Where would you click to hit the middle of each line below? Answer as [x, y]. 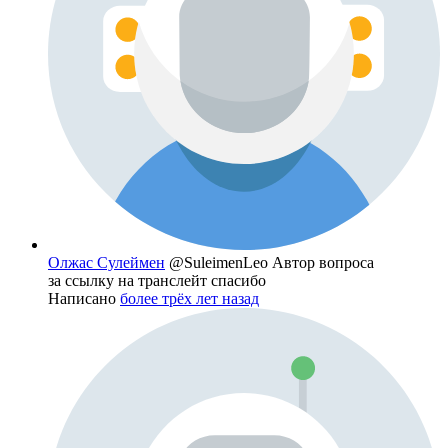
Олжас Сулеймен [106, 263]
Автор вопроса [323, 263]
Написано [84, 299]
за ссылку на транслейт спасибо [157, 281]
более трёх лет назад [189, 299]
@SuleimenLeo [220, 263]
